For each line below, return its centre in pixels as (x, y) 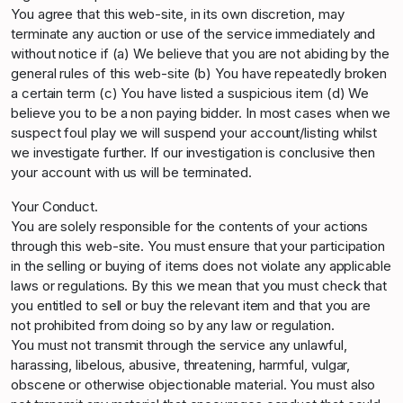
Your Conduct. (54, 206)
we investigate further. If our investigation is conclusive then (193, 152)
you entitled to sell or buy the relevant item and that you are (191, 305)
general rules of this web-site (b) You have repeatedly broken (199, 73)
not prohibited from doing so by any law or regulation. (173, 325)
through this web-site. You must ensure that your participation (198, 246)
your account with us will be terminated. (131, 172)
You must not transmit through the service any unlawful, (179, 345)
